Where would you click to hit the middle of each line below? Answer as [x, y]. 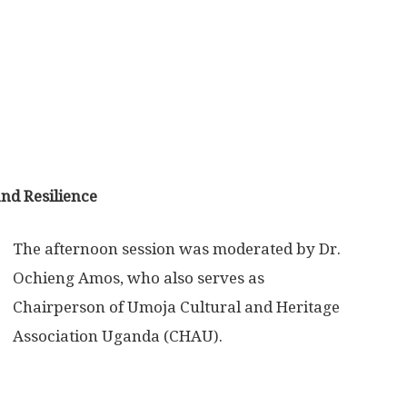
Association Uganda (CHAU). [118, 336]
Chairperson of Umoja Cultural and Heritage [176, 307]
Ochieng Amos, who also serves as [139, 278]
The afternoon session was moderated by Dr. [177, 249]
